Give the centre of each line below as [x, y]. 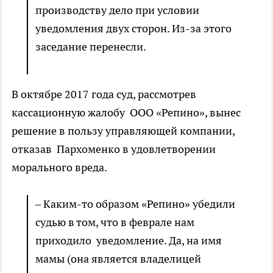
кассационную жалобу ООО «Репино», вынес [126, 113]
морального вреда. [60, 168]
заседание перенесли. [91, 47]
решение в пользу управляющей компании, [123, 131]
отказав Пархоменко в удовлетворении [114, 149]
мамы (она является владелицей [118, 259]
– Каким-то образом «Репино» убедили [135, 204]
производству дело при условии [117, 10]
